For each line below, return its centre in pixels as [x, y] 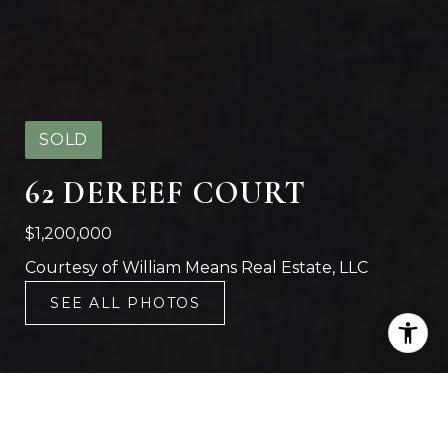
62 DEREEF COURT [165, 192]
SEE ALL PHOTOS [125, 303]
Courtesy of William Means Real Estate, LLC [196, 267]
